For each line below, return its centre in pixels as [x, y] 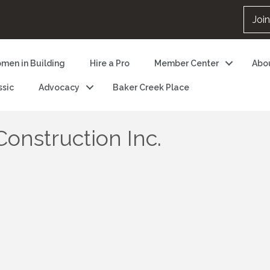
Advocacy [59, 87]
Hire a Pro [109, 63]
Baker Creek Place [151, 87]
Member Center [186, 63]
